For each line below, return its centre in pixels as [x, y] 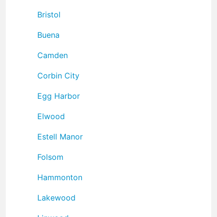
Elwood [51, 116]
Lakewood [56, 197]
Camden [53, 55]
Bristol [49, 14]
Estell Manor [60, 136]
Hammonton [60, 177]
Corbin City [58, 75]
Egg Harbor [59, 96]
